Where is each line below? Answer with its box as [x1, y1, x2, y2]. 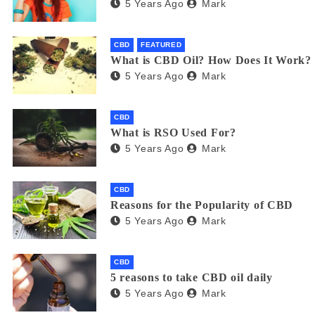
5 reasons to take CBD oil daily [110, 271, 273, 283]
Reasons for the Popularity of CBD [110, 198, 294, 211]
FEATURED [140, 40, 182, 49]
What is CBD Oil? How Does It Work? [110, 53, 311, 66]
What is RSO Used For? [110, 126, 236, 139]
